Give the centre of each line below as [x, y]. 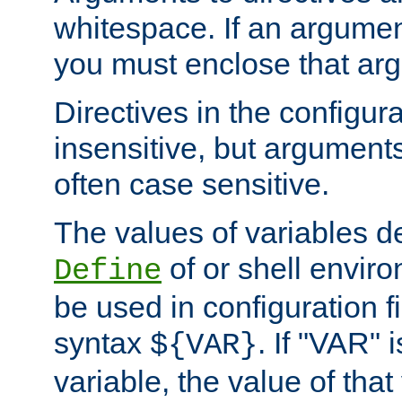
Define [108, 271]
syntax [102, 343]
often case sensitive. [192, 184]
